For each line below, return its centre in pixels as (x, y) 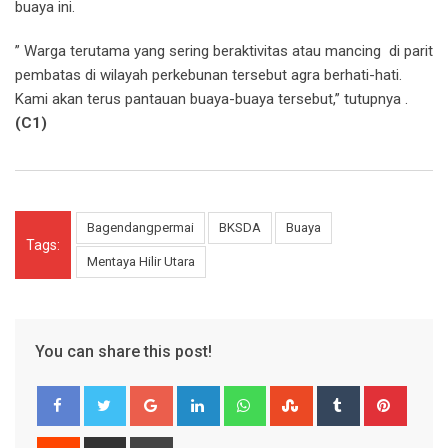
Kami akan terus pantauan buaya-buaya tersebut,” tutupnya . (211, 99)
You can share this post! (123, 352)
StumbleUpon (353, 397)
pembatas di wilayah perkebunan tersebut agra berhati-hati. (208, 75)
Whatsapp (295, 397)
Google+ (197, 397)
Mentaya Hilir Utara (141, 262)
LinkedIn (243, 397)
